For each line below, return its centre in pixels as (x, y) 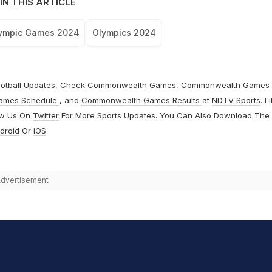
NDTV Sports (236, 100)
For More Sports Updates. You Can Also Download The (164, 116)
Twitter (46, 116)
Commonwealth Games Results (141, 100)
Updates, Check (55, 85)
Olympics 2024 (124, 33)
